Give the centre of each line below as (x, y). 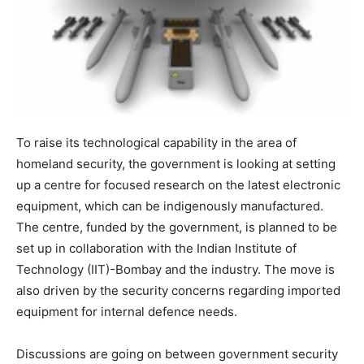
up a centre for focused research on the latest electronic (178, 185)
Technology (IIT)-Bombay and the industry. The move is (175, 270)
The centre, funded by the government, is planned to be (177, 227)
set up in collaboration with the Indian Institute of (156, 249)
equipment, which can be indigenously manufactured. (170, 206)
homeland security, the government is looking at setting (176, 164)
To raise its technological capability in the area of (156, 143)
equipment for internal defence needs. (127, 312)
